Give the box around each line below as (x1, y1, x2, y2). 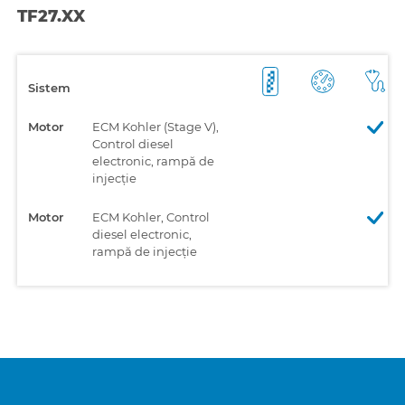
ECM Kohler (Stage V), (92, 118, 219, 134)
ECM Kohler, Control (92, 209, 210, 224)
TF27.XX (17, 5, 85, 26)
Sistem (28, 80, 71, 95)
